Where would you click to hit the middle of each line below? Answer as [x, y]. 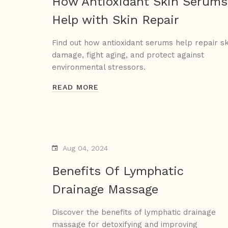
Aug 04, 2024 [85, 148]
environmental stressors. [99, 67]
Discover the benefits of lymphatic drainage [134, 212]
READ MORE [76, 87]
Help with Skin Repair [116, 20]
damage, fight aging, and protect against [128, 55]
